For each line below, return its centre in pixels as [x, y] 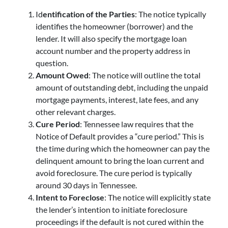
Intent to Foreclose [70, 197]
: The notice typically [170, 14]
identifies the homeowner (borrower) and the [114, 26]
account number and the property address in [113, 50]
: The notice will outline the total [145, 75]
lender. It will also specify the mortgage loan [111, 38]
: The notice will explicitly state [158, 197]
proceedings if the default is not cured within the [120, 221]
